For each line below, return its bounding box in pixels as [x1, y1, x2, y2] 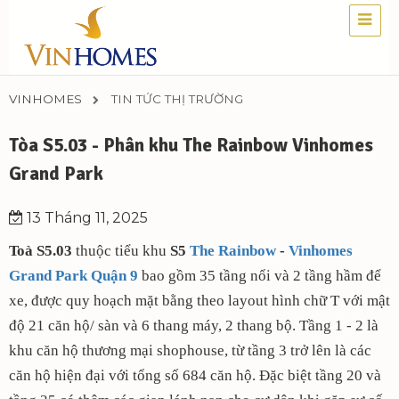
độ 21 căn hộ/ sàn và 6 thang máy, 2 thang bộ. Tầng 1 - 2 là [9, 316, 379, 334]
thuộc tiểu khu [72, 241, 170, 259]
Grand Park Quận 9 [9, 266, 138, 284]
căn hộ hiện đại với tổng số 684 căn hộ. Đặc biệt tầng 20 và [9, 366, 381, 384]
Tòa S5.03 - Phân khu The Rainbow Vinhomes [9, 133, 373, 157]
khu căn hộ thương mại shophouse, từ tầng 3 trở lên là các [9, 341, 371, 359]
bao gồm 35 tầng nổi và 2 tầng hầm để [138, 266, 381, 284]
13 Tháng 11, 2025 [23, 208, 148, 226]
